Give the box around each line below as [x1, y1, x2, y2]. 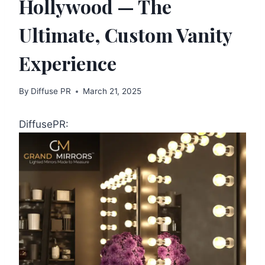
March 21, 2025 [83, 86, 142, 96]
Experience [19, 50, 117, 76]
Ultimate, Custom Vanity [19, 21, 232, 47]
